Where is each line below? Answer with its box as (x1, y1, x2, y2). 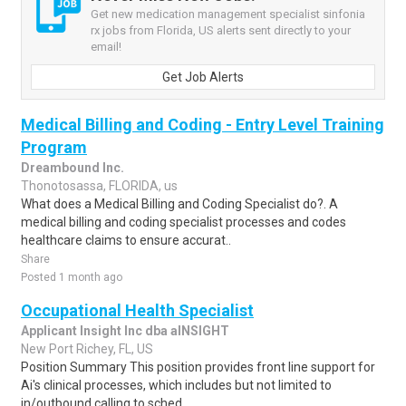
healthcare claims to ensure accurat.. (21, 233, 231, 247)
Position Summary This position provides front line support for (21, 360, 375, 374)
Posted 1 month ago (21, 271, 122, 284)
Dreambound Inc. (21, 160, 124, 175)
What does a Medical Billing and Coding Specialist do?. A (21, 197, 338, 211)
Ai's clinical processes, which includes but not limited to (21, 378, 332, 392)
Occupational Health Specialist (21, 301, 254, 320)
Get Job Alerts (162, 70, 244, 84)
